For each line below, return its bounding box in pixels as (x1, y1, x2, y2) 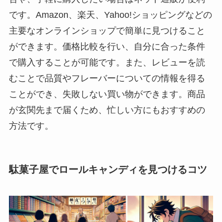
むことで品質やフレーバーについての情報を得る (8, 73, 205, 83)
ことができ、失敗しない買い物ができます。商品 (8, 89, 205, 99)
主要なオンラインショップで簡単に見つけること (8, 25, 205, 36)
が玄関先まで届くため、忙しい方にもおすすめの (8, 105, 205, 115)
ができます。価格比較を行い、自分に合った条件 (8, 41, 205, 52)
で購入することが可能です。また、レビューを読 (8, 57, 205, 67)
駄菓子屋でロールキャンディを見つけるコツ (8, 164, 207, 175)
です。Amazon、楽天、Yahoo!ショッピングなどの (8, 9, 212, 20)
